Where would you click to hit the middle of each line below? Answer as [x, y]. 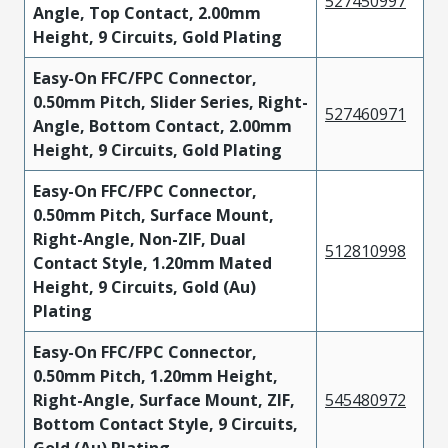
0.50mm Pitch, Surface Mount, [153, 215]
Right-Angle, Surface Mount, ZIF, [164, 400]
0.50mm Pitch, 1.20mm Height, [155, 376]
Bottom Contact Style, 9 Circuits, [165, 424]
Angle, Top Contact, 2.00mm [147, 13]
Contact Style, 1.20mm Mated [152, 263]
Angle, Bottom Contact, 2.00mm [162, 126]
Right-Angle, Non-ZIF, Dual [139, 239]
